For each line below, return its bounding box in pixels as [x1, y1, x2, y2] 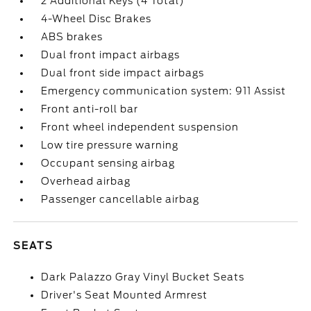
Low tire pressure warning [41, 140, 179, 151]
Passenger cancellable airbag [41, 194, 200, 205]
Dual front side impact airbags [41, 67, 205, 78]
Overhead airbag [41, 176, 131, 187]
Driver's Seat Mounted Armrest [41, 289, 208, 301]
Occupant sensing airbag [41, 158, 176, 169]
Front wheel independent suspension [41, 121, 239, 133]
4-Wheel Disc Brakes [41, 13, 152, 24]
